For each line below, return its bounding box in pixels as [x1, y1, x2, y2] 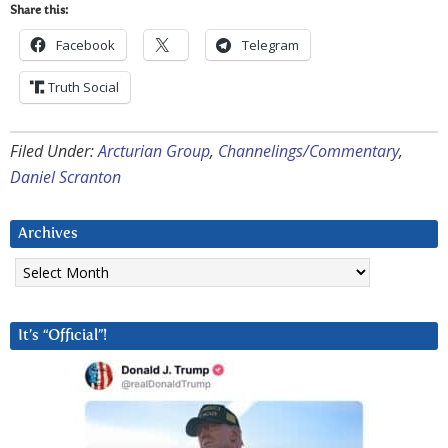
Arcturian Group [98, 140, 210, 163]
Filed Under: [10, 140, 98, 163]
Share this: [10, 5, 68, 18]
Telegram [242, 36, 299, 55]
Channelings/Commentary [218, 140, 399, 163]
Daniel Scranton [10, 166, 121, 189]
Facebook [56, 36, 115, 55]
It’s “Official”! [18, 328, 107, 344]
